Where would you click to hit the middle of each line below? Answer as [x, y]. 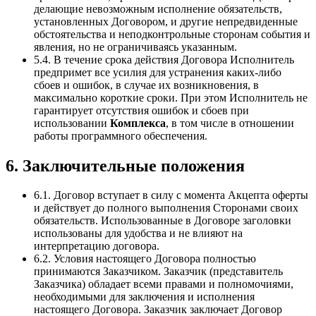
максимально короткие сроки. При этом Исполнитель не [171, 97]
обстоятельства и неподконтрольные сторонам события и [172, 34]
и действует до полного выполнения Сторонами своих [166, 208]
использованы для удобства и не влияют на [138, 233]
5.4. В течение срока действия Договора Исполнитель [164, 59]
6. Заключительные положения [125, 165]
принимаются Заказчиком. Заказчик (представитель [158, 272]
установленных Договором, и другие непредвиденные [166, 21]
